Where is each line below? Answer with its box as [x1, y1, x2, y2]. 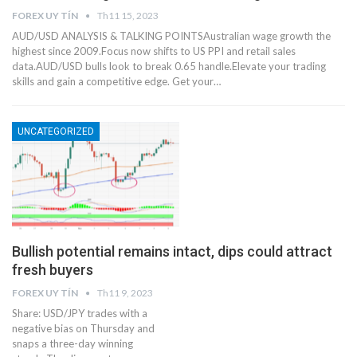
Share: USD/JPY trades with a [12, 306, 147, 320]
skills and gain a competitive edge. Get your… [12, 75, 221, 88]
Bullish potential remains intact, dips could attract [12, 242, 332, 260]
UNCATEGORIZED [18, 126, 94, 138]
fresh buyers [12, 261, 93, 278]
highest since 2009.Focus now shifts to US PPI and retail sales [12, 45, 296, 58]
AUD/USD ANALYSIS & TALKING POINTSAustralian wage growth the [12, 29, 331, 43]
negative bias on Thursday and [12, 321, 155, 335]
